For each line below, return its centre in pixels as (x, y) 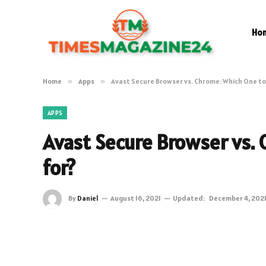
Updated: (189, 198)
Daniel (88, 198)
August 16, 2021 (136, 198)
